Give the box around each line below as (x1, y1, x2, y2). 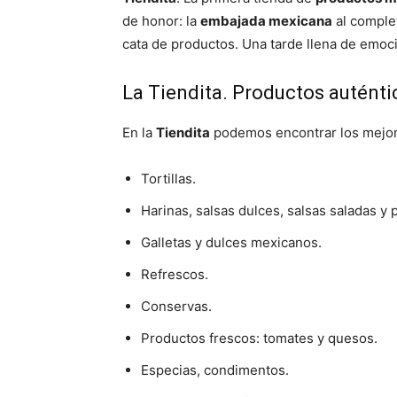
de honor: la (122, 12, 200, 29)
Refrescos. (141, 266, 208, 283)
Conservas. (141, 298, 212, 315)
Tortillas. (141, 170, 196, 187)
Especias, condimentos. (141, 362, 289, 378)
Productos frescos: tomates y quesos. (141, 330, 378, 346)
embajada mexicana (200, 12, 332, 29)
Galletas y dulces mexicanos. (141, 234, 322, 251)
